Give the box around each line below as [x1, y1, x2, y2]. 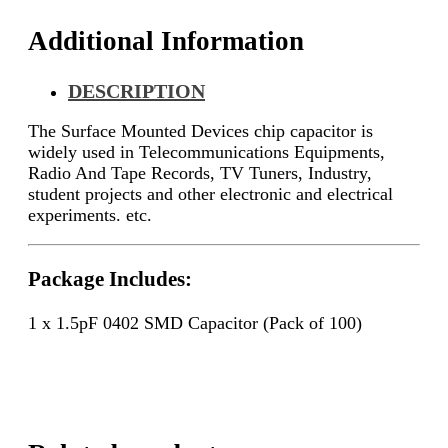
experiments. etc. [28, 204, 152, 225]
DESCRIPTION [68, 79, 205, 102]
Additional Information [28, 26, 304, 57]
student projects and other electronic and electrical [28, 183, 393, 204]
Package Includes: [28, 267, 192, 292]
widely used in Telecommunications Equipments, [28, 141, 385, 162]
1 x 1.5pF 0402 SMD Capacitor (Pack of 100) [28, 313, 362, 334]
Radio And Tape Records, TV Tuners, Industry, [28, 162, 372, 183]
